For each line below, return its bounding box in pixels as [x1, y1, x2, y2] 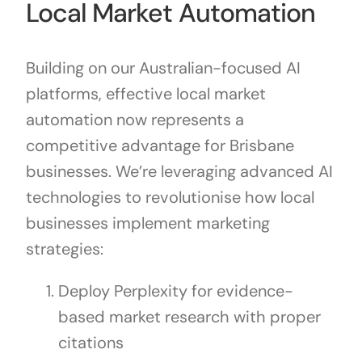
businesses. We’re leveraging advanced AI [25, 161, 333, 183]
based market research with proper [57, 306, 321, 328]
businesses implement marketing [25, 213, 270, 234]
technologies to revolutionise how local [25, 187, 314, 208]
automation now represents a [25, 109, 244, 131]
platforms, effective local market [25, 83, 266, 105]
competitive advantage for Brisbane [25, 135, 294, 157]
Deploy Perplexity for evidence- [57, 280, 293, 302]
